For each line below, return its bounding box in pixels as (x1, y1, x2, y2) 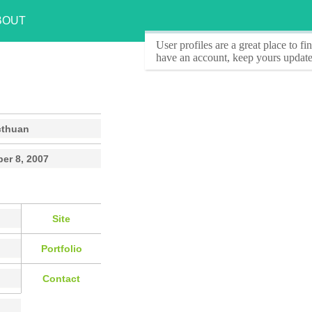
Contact (42, 272, 80, 284)
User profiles (156, 39, 212, 51)
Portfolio (40, 242, 82, 254)
